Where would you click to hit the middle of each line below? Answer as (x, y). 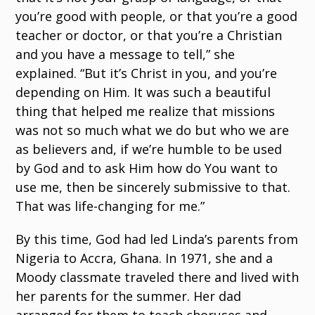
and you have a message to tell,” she (126, 54)
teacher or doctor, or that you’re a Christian (149, 36)
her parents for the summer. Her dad (129, 296)
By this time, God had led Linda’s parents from (157, 239)
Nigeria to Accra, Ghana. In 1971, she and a (144, 258)
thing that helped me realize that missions (146, 111)
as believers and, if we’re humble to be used (149, 149)
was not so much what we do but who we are (153, 130)
